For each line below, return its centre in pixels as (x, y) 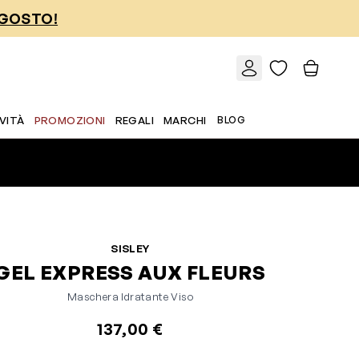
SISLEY (130, 248)
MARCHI (185, 120)
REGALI (135, 120)
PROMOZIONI (70, 120)
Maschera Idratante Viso (130, 296)
